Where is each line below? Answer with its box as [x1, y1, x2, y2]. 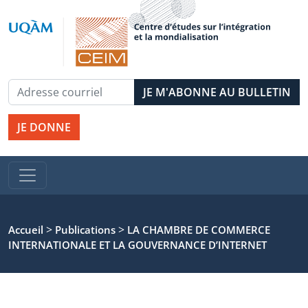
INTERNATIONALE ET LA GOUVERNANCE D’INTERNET [8, 238, 267, 252]
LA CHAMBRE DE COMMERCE [127, 223, 270, 236]
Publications [55, 223, 115, 236]
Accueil [8, 223, 43, 236]
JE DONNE [17, 120, 71, 135]
